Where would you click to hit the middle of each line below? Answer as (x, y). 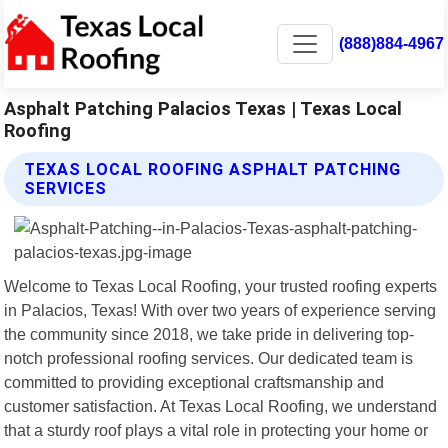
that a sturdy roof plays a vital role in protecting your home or (216, 429)
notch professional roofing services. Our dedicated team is (209, 357)
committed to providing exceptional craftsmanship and (194, 381)
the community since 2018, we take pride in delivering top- (209, 333)
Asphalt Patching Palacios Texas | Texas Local (203, 108)
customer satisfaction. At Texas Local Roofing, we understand (221, 405)
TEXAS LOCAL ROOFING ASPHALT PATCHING (213, 169)
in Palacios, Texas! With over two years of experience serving (220, 309)
